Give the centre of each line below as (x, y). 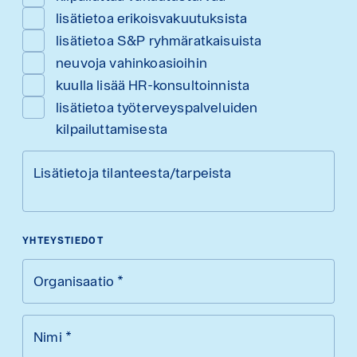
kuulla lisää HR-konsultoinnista (153, 85)
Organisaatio (74, 281)
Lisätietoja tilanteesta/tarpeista (133, 173)
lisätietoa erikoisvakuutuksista (152, 18)
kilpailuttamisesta (112, 129)
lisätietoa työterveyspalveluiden (157, 108)
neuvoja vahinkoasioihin (131, 63)
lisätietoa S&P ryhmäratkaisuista (159, 41)
